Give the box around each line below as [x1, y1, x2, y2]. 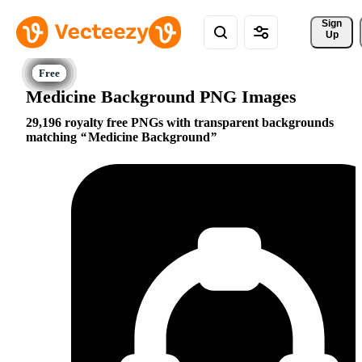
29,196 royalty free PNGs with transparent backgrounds [26, 116, 334, 130]
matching [26, 130, 80, 145]
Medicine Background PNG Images [26, 86, 297, 107]
